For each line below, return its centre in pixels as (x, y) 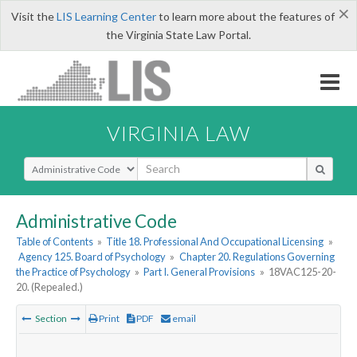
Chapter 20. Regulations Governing (257, 257)
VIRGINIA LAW (178, 133)
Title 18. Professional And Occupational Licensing (215, 242)
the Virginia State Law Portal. (178, 35)
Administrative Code (96, 221)
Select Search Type (71, 163)
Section (51, 319)
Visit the (33, 16)
